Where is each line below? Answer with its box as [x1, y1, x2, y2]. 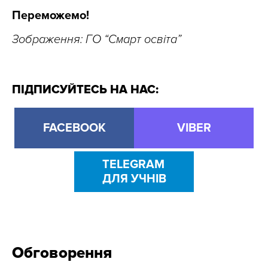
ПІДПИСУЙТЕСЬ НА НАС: [12, 82, 159, 97]
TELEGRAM [102, 157, 165, 172]
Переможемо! [12, 8, 89, 23]
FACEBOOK [42, 120, 106, 135]
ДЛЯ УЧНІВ [102, 171, 166, 186]
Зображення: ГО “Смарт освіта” [12, 32, 181, 47]
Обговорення [12, 243, 112, 263]
